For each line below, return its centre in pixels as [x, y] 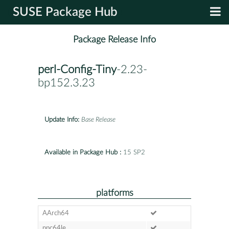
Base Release [98, 120]
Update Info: [62, 120]
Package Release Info [114, 40]
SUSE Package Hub [65, 12]
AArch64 [55, 213]
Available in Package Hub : [83, 152]
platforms [114, 193]
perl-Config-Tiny [77, 70]
